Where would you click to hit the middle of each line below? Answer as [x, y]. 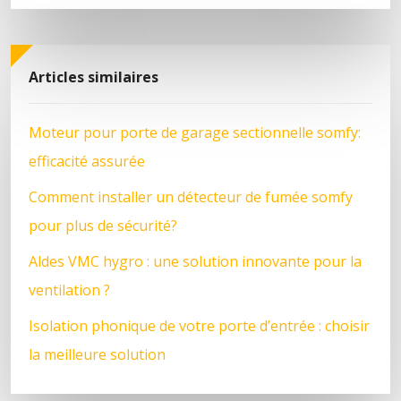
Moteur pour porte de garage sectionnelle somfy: [195, 132]
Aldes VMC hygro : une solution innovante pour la [195, 261]
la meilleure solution [97, 354]
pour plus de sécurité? [103, 225]
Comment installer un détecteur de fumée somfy [191, 196]
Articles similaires [94, 77]
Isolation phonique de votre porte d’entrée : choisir [199, 325]
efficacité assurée [87, 161]
